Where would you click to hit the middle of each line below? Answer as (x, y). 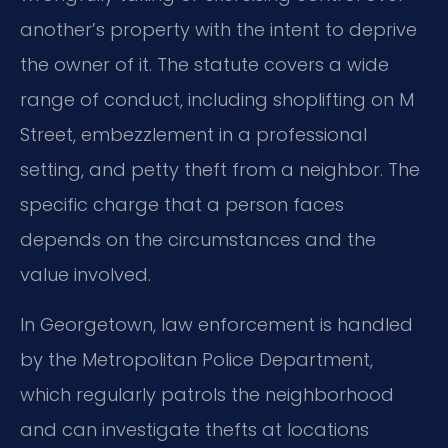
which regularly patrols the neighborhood (207, 394)
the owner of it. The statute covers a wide (204, 65)
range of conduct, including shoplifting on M (217, 100)
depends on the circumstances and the (198, 240)
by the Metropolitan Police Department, (196, 359)
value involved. (85, 275)
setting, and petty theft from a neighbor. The (220, 170)
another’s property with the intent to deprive (218, 30)
